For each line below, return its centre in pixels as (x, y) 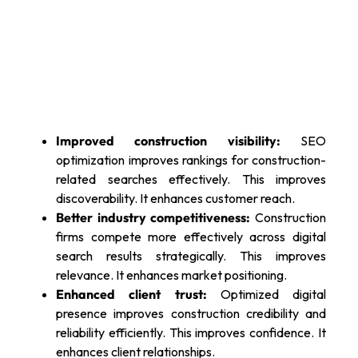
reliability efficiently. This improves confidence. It (191, 333)
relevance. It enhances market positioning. (171, 275)
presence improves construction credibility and (191, 314)
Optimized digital (266, 294)
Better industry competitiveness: (153, 218)
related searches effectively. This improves (191, 179)
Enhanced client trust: (131, 294)
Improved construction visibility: (168, 141)
